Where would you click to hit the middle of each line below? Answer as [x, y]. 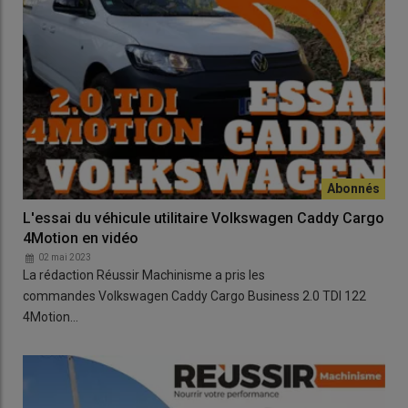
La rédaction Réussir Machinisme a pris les [144, 275]
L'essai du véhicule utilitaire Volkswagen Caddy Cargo [204, 219]
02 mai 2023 [65, 258]
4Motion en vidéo [81, 239]
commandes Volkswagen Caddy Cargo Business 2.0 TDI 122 [194, 296]
